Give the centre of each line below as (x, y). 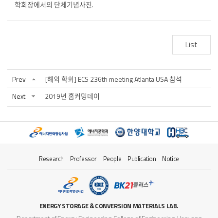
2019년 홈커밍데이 (72, 96)
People (112, 158)
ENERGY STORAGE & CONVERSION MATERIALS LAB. (109, 206)
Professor (83, 158)
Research (52, 158)
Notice (171, 158)
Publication (142, 158)
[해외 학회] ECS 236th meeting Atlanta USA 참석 (114, 79)
